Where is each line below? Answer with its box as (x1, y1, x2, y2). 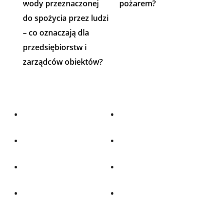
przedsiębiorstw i (22, 42, 87, 53)
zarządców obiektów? (22, 56, 105, 68)
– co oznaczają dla (22, 27, 89, 38)
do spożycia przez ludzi (22, 13, 109, 24)
